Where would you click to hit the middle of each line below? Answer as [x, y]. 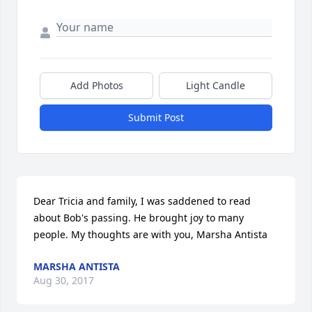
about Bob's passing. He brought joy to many [139, 218]
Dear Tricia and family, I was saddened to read [142, 201]
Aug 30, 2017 [64, 281]
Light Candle [216, 86]
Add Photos [96, 86]
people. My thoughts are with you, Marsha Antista [150, 235]
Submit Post [156, 118]
